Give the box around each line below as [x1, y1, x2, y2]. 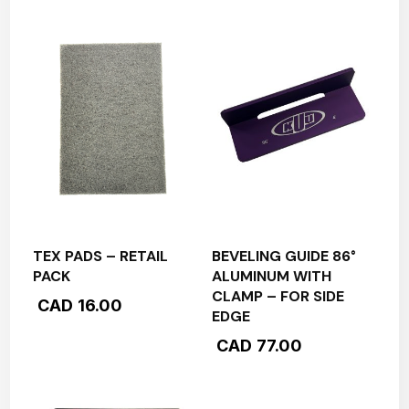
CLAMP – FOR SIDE [211, 286, 344, 306]
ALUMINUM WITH [211, 266, 331, 286]
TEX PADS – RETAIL [33, 246, 169, 266]
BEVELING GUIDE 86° [211, 246, 356, 266]
